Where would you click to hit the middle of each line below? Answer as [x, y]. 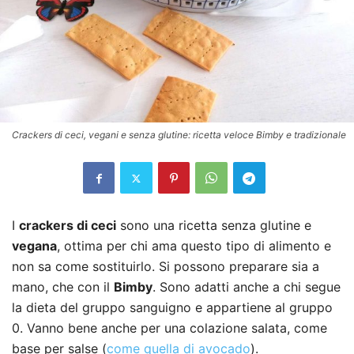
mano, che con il [63, 287]
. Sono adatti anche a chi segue [247, 287]
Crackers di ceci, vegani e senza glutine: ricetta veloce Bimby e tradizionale [179, 135]
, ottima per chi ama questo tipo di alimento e [194, 246]
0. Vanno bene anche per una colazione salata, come [169, 328]
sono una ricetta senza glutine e [214, 226]
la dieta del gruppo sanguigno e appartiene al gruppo [172, 308]
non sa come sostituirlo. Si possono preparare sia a [166, 267]
